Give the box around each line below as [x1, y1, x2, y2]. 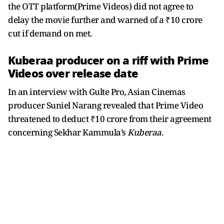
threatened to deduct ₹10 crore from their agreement [8, 113, 211, 124]
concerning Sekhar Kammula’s [8, 126, 127, 138]
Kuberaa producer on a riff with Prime [8, 52, 208, 69]
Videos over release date [8, 65, 138, 82]
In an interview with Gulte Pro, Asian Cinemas [8, 86, 185, 97]
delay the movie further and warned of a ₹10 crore [8, 14, 202, 25]
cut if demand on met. [8, 27, 92, 39]
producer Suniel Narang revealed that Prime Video [8, 99, 203, 111]
